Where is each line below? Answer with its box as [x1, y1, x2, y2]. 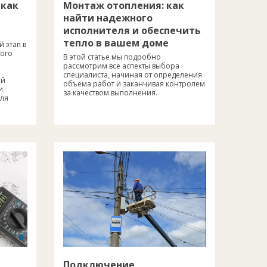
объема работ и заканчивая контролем [63, 78, 205, 89]
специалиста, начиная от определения [63, 69, 202, 80]
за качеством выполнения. [63, 87, 157, 98]
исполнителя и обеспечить [63, 23, 201, 37]
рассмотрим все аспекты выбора [63, 60, 179, 71]
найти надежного [63, 11, 153, 24]
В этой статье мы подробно [63, 51, 161, 62]
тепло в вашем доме [63, 36, 169, 49]
